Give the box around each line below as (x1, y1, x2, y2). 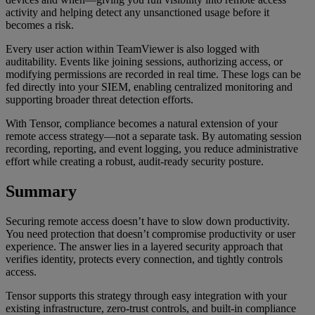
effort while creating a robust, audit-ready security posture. (6, 155, 264, 168)
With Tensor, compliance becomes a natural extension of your (6, 117, 278, 130)
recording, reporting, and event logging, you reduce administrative (6, 143, 298, 155)
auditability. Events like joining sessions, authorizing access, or (6, 56, 283, 68)
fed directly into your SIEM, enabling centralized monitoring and (6, 81, 292, 94)
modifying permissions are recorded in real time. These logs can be (6, 68, 301, 81)
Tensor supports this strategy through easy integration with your (6, 290, 287, 302)
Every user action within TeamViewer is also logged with (6, 43, 259, 56)
